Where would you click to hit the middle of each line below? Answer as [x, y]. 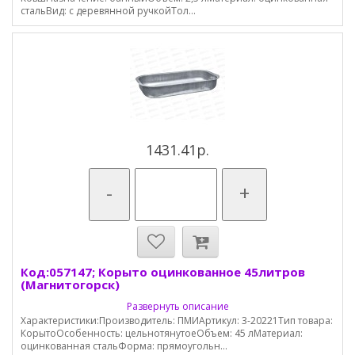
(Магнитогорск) [70, 284]
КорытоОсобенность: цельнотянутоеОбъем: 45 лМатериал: [162, 333]
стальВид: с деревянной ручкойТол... [108, 11]
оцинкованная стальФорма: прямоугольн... [124, 346]
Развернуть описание [177, 306]
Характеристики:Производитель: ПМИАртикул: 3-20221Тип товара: [177, 321]
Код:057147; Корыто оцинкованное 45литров [163, 272]
